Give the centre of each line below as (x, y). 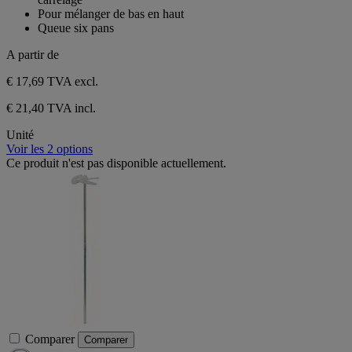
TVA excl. (73, 82)
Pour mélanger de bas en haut (111, 14)
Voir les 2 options (49, 149)
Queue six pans (76, 28)
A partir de (33, 55)
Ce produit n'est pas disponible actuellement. (116, 163)
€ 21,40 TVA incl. (51, 108)
